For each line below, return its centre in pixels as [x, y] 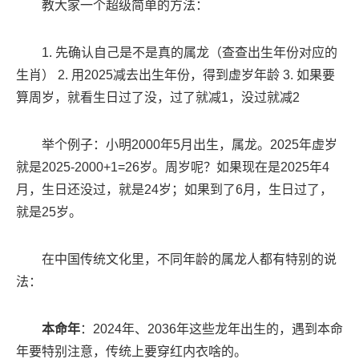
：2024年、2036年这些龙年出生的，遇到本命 [212, 329]
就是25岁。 [49, 212]
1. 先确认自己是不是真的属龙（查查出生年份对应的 [190, 53]
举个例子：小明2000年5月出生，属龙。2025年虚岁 [190, 145]
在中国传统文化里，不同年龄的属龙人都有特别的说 [189, 260]
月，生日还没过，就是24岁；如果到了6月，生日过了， [174, 190]
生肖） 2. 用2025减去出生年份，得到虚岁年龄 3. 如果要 [175, 75]
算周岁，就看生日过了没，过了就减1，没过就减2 [158, 98]
